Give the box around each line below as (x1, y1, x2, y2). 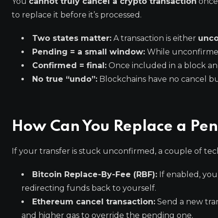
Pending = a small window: (32, 47, 145, 56)
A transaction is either (111, 34, 198, 43)
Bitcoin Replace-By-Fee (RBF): (32, 170, 157, 179)
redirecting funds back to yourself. (21, 183, 156, 193)
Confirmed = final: (32, 61, 107, 70)
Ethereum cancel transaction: (32, 197, 155, 206)
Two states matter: (32, 34, 111, 43)
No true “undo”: (32, 74, 97, 84)
